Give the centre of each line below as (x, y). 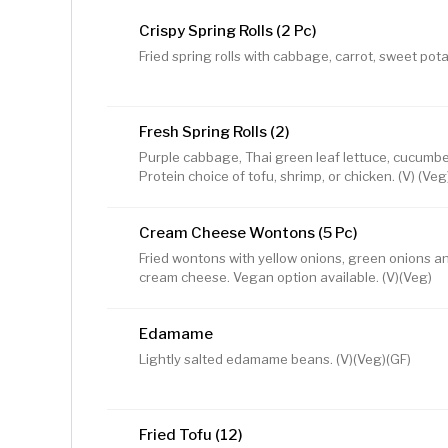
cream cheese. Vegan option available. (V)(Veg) (285, 277)
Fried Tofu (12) (191, 435)
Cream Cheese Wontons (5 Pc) (248, 233)
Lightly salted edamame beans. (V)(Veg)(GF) (275, 359)
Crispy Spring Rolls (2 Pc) (228, 31)
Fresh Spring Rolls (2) (214, 132)
